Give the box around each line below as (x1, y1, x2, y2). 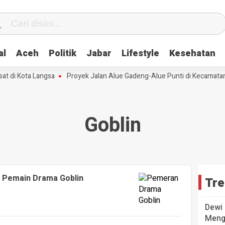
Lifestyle (122, 47, 159, 60)
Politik (49, 47, 76, 60)
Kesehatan (169, 47, 215, 60)
